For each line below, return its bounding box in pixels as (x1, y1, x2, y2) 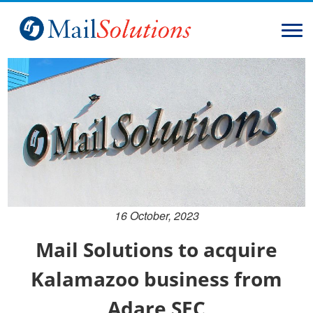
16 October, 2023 (114, 207, 199, 224)
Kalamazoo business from (31, 265, 282, 292)
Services (10, 126, 57, 143)
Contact (10, 188, 52, 204)
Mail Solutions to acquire (36, 235, 277, 263)
